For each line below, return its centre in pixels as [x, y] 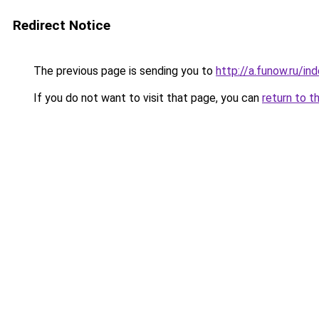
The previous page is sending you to [123, 71]
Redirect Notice [62, 25]
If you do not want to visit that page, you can [146, 98]
